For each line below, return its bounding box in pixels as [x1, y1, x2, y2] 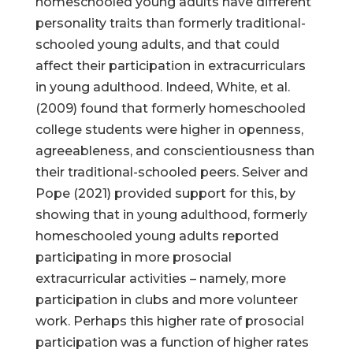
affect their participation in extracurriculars [35, 58, 306, 73]
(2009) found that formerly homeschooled [35, 101, 306, 116]
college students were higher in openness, [35, 122, 303, 137]
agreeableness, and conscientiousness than [35, 143, 314, 158]
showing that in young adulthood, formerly [35, 207, 307, 222]
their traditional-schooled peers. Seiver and [35, 165, 308, 180]
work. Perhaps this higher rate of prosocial [35, 314, 304, 329]
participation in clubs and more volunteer [35, 292, 298, 307]
